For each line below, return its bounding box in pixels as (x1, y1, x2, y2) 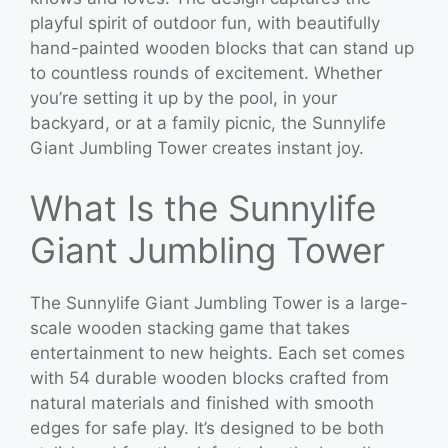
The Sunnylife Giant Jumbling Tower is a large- (30, 292, 408, 313)
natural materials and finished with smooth (30, 392, 374, 413)
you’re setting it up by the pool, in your (30, 88, 337, 108)
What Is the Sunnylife (30, 186, 376, 229)
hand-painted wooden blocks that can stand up (30, 38, 414, 58)
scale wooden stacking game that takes (30, 317, 350, 338)
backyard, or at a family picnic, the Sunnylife (30, 113, 386, 133)
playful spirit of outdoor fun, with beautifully (30, 13, 380, 33)
